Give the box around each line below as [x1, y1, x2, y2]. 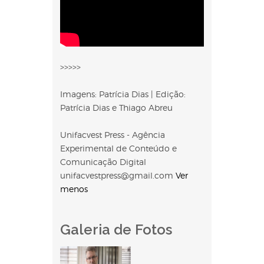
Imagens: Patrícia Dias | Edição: [60, 89, 186, 100]
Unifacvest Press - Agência [60, 130, 165, 140]
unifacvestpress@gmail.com [60, 170, 176, 181]
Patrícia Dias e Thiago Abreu [60, 103, 173, 113]
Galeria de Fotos [60, 221, 172, 239]
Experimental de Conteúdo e [60, 143, 177, 154]
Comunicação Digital [60, 157, 146, 167]
